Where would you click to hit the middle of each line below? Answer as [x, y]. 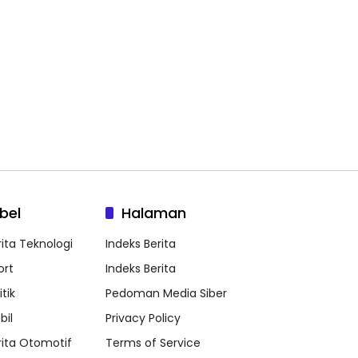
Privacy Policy [143, 318]
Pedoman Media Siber [166, 294]
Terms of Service [153, 343]
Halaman [154, 213]
